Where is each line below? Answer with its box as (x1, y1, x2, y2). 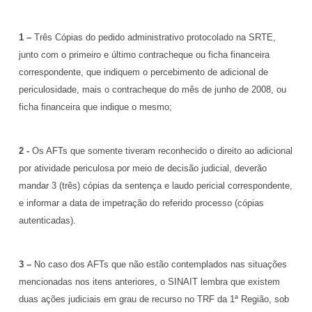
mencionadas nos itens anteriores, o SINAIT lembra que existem (19, 276, 280, 288)
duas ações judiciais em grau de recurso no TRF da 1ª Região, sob (19, 294, 289, 305)
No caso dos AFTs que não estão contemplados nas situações (34, 259, 287, 270)
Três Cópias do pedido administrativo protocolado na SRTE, (31, 32, 276, 43)
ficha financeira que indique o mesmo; (19, 102, 172, 113)
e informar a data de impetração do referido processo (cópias (19, 198, 264, 209)
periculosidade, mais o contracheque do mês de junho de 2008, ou (19, 84, 286, 95)
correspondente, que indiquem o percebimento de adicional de (19, 67, 268, 78)
